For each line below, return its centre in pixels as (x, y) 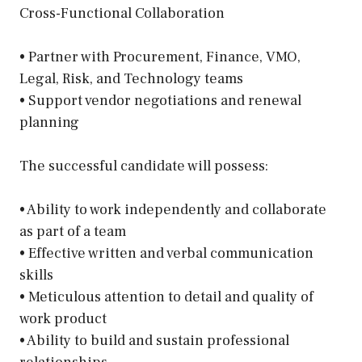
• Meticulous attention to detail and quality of (166, 297)
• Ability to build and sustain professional (154, 341)
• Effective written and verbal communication (166, 253)
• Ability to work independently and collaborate (173, 210)
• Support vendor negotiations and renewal (160, 101)
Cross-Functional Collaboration (122, 13)
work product (63, 319)
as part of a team (73, 232)
